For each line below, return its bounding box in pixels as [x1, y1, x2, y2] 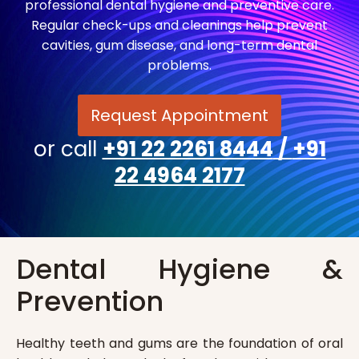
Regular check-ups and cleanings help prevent [31, 16, 328, 35]
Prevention [16, 282, 163, 321]
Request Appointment [91, 104, 268, 127]
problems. [147, 56, 212, 75]
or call [33, 135, 103, 164]
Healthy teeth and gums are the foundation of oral [16, 334, 343, 353]
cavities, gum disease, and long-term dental [42, 36, 317, 55]
